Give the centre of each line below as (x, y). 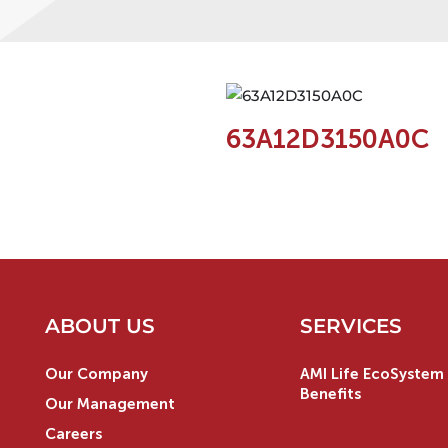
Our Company (96, 373)
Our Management (110, 403)
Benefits (330, 393)
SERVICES (350, 325)
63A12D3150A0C (327, 139)
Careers (73, 433)
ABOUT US (100, 325)
